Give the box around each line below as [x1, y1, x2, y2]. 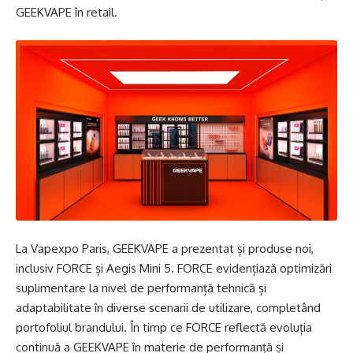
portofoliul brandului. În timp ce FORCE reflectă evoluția [16, 319, 312, 335]
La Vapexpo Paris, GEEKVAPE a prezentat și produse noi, [16, 240, 314, 256]
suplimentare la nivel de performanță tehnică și [16, 280, 266, 295]
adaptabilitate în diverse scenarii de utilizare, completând [16, 299, 321, 315]
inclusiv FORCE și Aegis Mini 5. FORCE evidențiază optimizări [16, 260, 332, 276]
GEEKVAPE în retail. [16, 5, 117, 20]
